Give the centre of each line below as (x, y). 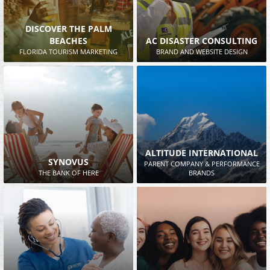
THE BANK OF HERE (68, 173)
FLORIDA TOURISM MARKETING (68, 51)
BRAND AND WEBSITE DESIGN (202, 51)
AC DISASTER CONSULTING (202, 40)
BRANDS (202, 173)
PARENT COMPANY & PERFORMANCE (202, 164)
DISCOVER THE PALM (68, 28)
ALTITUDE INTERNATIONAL (202, 153)
